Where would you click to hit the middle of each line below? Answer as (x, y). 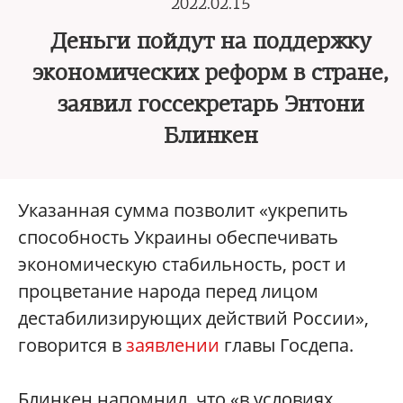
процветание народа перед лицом (168, 291)
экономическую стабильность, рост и (182, 264)
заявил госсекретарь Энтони (210, 104)
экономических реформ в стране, (210, 73)
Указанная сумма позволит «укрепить (183, 210)
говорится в (72, 345)
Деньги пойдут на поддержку (210, 41)
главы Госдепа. (287, 345)
